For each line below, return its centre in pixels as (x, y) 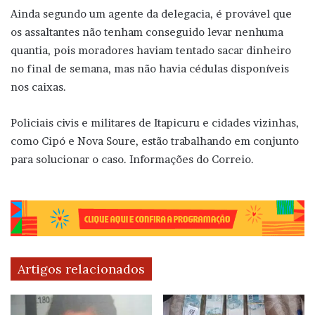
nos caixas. (38, 86)
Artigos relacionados (81, 269)
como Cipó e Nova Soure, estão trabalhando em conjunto (155, 141)
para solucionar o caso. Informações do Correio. (132, 159)
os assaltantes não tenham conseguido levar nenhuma (147, 32)
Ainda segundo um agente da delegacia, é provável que (151, 13)
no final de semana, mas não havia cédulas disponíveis (150, 68)
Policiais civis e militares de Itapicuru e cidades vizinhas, (155, 122)
